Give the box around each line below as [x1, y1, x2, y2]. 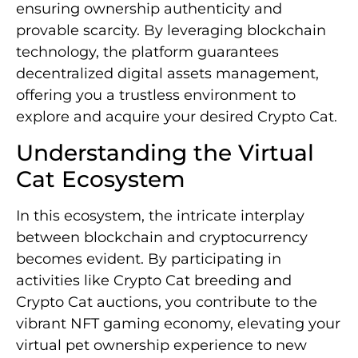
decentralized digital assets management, [16, 65, 319, 83]
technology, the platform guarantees [16, 43, 279, 62]
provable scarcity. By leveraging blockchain [16, 22, 326, 40]
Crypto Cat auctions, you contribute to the [16, 292, 317, 311]
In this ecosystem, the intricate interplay [16, 206, 304, 225]
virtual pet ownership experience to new [16, 336, 307, 354]
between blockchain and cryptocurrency [16, 228, 308, 246]
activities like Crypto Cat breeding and [16, 271, 292, 289]
